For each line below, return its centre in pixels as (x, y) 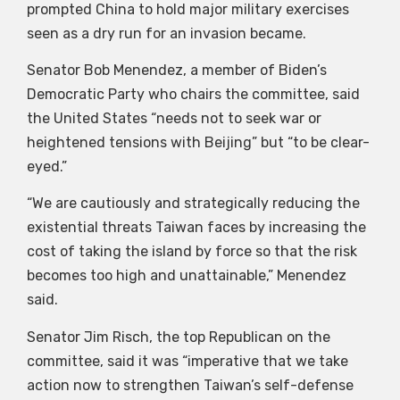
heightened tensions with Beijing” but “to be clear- (198, 143)
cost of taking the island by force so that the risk (192, 252)
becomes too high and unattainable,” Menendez (187, 276)
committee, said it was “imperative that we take (187, 361)
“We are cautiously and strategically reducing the (193, 204)
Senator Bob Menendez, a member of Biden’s (177, 71)
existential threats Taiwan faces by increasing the (196, 228)
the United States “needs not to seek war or (174, 119)
